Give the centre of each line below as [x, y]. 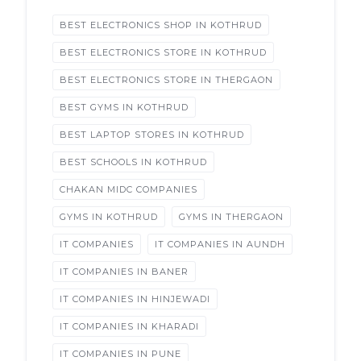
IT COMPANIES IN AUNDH [220, 244]
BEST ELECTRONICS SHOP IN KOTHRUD [161, 25]
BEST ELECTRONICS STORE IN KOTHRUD [163, 52]
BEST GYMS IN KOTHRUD [124, 107]
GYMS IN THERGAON [231, 217]
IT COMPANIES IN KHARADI [129, 326]
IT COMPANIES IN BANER [124, 272]
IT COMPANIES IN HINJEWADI [135, 299]
